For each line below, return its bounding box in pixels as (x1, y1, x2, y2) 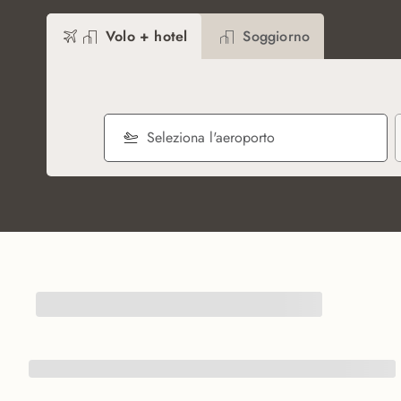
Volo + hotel (106, 26, 188, 47)
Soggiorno (243, 26, 311, 47)
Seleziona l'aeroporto (147, 127, 276, 148)
